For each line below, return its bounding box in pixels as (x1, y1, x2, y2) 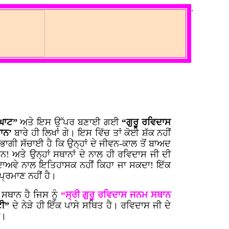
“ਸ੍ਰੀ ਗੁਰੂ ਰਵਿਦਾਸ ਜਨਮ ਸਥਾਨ (60, 190, 171, 200)
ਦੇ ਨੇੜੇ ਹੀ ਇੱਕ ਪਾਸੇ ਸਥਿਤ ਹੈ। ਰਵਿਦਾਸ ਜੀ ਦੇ (12, 200, 171, 211)
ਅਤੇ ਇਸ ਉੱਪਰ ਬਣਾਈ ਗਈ (20, 117, 122, 127)
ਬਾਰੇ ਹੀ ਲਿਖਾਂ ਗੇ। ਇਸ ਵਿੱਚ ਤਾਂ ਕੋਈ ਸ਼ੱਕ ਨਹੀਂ (14, 128, 171, 138)
